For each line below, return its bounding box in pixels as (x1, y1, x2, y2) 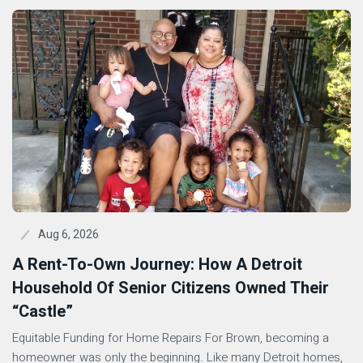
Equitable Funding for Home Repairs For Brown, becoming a (12, 329, 329, 347)
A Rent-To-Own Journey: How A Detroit (12, 253, 302, 276)
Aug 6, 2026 (38, 226, 99, 243)
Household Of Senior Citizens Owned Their (12, 276, 329, 300)
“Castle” (12, 300, 73, 323)
